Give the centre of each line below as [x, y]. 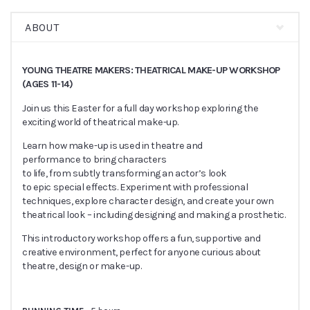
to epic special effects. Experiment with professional [135, 187]
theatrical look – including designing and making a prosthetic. [154, 215]
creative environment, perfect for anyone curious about [142, 253]
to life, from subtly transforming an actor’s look [125, 173]
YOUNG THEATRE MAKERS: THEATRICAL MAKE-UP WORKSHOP [151, 71]
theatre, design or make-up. [82, 266]
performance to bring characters [94, 159]
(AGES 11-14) [49, 84]
